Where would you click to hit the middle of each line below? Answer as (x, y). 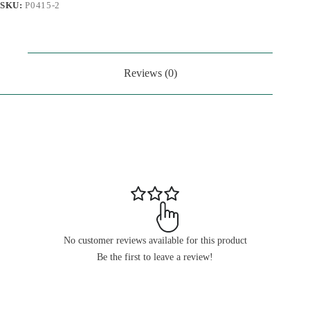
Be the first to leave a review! (155, 257)
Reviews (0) (150, 73)
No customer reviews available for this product (155, 240)
